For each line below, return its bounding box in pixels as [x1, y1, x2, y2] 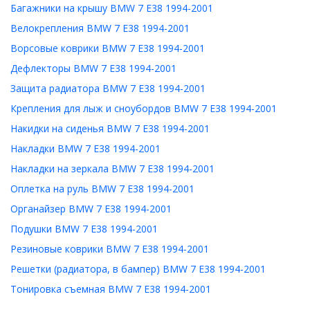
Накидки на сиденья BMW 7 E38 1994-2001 [10, 122, 210, 135]
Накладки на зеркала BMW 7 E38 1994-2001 [10, 162, 215, 175]
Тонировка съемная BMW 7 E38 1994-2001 [10, 282, 211, 295]
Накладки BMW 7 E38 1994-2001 [10, 142, 161, 155]
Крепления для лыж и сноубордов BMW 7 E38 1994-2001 [10, 102, 277, 115]
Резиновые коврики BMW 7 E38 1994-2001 [10, 242, 209, 255]
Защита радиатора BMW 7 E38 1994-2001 [10, 82, 206, 95]
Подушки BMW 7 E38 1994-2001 [10, 222, 158, 235]
